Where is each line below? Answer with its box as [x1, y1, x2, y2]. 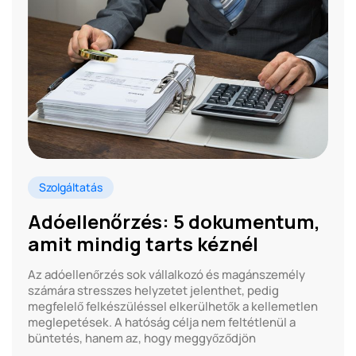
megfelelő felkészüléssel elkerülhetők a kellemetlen [28, 297, 318, 315]
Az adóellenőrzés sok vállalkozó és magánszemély [28, 265, 305, 283]
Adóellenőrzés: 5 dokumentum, [28, 207, 320, 234]
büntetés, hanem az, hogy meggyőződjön [28, 329, 256, 346]
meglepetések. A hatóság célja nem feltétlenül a [28, 313, 296, 331]
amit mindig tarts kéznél [28, 230, 258, 257]
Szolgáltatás [39, 179, 103, 195]
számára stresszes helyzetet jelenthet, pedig [28, 281, 279, 299]
